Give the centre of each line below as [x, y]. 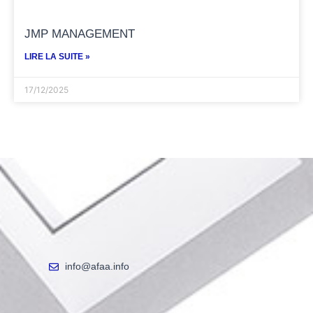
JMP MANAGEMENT [80, 34]
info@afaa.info [97, 267]
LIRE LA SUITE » [57, 57]
